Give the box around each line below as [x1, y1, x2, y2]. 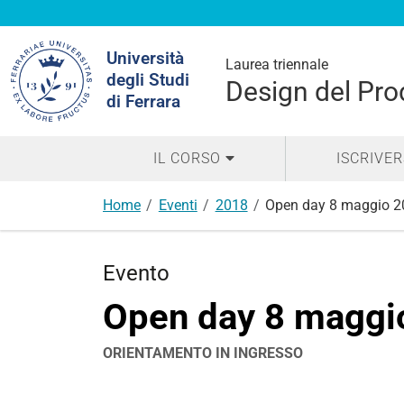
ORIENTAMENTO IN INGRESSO [103, 344, 303, 362]
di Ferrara [106, 91, 180, 112]
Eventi [158, 197, 197, 214]
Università [106, 48, 184, 69]
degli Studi [106, 69, 189, 90]
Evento [103, 261, 170, 286]
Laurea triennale [225, 56, 328, 73]
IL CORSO [152, 150, 221, 167]
